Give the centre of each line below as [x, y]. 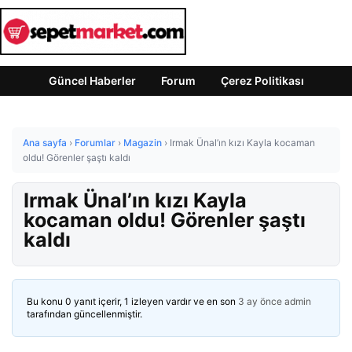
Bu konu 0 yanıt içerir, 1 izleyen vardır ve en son [132, 301]
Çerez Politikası [262, 81]
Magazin [143, 143]
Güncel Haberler [92, 81]
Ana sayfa [45, 143]
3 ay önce [260, 301]
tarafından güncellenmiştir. [84, 314]
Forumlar [95, 143]
